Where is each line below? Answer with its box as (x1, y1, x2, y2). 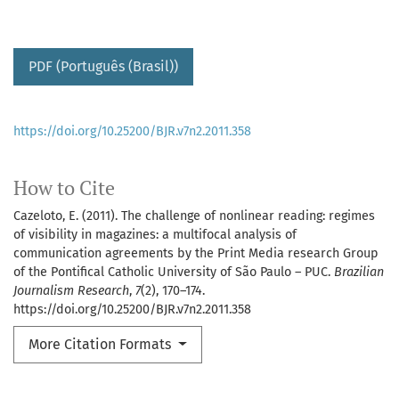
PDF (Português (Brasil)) (28, 58, 178, 76)
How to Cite (13, 175, 115, 201)
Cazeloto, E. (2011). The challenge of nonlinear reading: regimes (13, 208, 375, 224)
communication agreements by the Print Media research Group (13, 246, 379, 262)
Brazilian (334, 265, 384, 281)
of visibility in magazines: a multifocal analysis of (13, 227, 297, 243)
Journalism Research (13, 283, 129, 299)
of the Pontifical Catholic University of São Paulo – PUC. (13, 265, 334, 281)
